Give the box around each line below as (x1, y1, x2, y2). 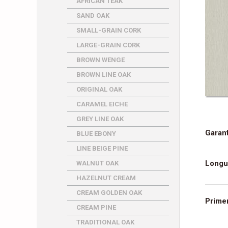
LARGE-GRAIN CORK (76, 41, 140, 49)
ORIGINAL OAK (76, 85, 122, 93)
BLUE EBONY (76, 130, 116, 137)
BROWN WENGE (76, 56, 125, 64)
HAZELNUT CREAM (76, 174, 136, 182)
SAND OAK (76, 12, 109, 19)
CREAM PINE (76, 204, 116, 211)
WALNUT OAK (76, 159, 119, 167)
